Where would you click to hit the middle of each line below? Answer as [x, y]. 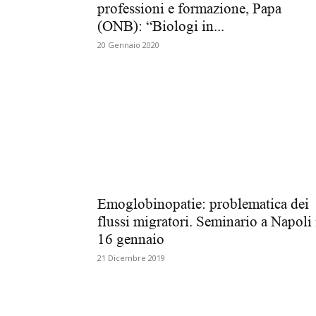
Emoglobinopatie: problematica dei [203, 204]
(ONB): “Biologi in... [161, 26]
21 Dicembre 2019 [131, 258]
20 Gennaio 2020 [128, 45]
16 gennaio [131, 239]
